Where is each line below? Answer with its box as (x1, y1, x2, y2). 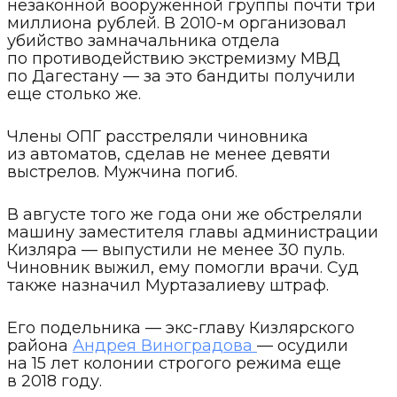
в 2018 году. (7, 370, 102, 391)
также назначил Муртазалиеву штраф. (7, 275, 329, 295)
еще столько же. (7, 83, 141, 104)
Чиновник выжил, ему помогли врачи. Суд (7, 257, 359, 277)
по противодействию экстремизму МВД (7, 48, 340, 68)
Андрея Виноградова (73, 335, 257, 355)
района (7, 335, 73, 355)
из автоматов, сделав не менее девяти (7, 144, 331, 164)
